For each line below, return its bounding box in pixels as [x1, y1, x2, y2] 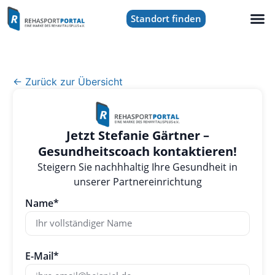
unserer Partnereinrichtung [73, 175, 202, 189]
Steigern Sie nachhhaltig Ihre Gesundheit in [37, 160, 238, 174]
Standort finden [130, 12, 201, 25]
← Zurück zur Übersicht [12, 75, 123, 88]
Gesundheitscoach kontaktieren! [38, 143, 237, 160]
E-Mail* [25, 249, 59, 263]
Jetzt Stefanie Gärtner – [66, 127, 209, 144]
